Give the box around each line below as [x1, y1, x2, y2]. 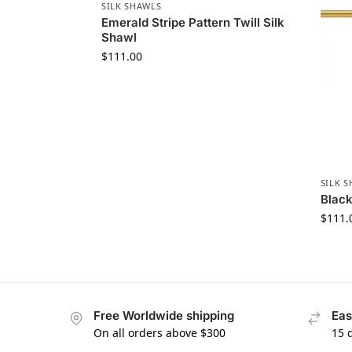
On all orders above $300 [93, 325, 225, 341]
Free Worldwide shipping [93, 308, 234, 324]
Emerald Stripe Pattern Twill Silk [101, 15, 284, 31]
